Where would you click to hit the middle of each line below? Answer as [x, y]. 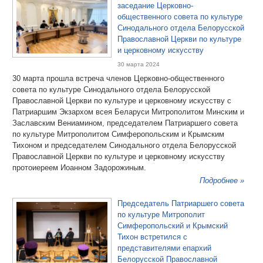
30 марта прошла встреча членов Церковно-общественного [118, 78]
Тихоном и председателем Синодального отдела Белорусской [124, 145]
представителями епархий [164, 248]
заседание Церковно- [155, 6]
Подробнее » [222, 181]
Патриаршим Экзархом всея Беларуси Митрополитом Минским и [128, 112]
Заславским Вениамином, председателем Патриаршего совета [125, 123]
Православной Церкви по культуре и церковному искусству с [122, 101]
